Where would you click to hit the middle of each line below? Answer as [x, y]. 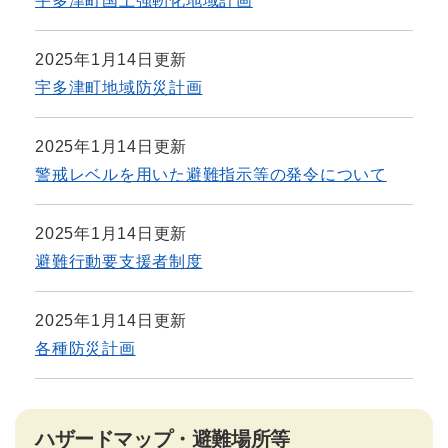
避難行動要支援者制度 [119, 262]
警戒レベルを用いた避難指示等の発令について [211, 175]
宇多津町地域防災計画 [119, 88]
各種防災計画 [85, 349]
